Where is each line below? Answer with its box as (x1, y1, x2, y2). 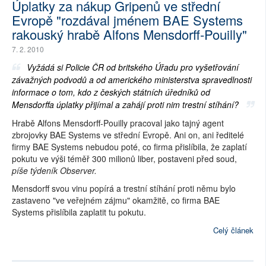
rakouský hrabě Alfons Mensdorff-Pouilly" (12, 25, 247, 43)
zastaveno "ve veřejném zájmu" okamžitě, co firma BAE (12, 194, 220, 206)
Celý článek (213, 224, 254, 236)
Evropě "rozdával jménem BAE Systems (12, 11, 243, 29)
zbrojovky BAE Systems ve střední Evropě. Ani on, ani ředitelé (12, 129, 244, 141)
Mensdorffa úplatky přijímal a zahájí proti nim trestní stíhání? (12, 99, 239, 110)
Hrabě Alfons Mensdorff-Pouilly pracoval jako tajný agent (12, 117, 224, 129)
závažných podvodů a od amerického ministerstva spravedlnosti (12, 74, 252, 85)
